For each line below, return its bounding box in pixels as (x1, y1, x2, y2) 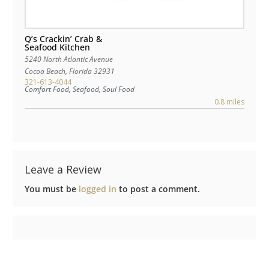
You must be (25, 183, 79, 195)
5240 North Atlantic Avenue (25, 54, 113, 65)
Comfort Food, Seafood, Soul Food (25, 84, 134, 95)
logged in (79, 183, 116, 195)
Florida (69, 66, 92, 77)
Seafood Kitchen (25, 41, 90, 53)
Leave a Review (25, 162, 101, 177)
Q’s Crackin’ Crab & (25, 33, 102, 45)
